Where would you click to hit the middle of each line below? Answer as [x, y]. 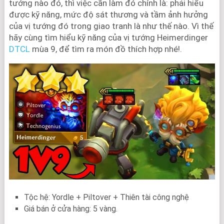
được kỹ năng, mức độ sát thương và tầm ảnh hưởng [108, 14]
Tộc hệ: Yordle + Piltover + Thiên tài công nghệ [106, 197]
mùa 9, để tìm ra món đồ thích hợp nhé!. [106, 49]
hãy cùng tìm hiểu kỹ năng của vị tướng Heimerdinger [108, 37]
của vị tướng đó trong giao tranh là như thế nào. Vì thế [111, 26]
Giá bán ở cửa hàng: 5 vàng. [70, 209]
